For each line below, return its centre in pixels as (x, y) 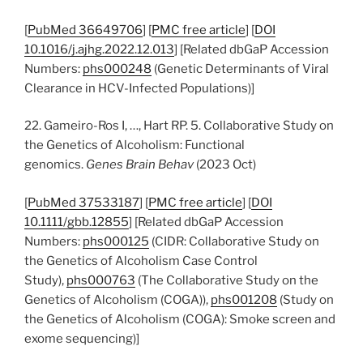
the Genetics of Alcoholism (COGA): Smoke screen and (180, 319)
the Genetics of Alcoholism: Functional (135, 145)
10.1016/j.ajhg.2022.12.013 (99, 49)
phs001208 (244, 299)
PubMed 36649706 (85, 30)
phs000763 (101, 280)
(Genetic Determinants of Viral (240, 68)
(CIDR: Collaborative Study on (234, 241)
